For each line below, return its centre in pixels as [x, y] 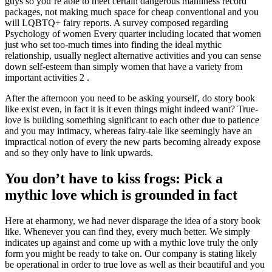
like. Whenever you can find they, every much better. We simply [127, 232]
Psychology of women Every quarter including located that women [133, 34]
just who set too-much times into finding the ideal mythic [113, 45]
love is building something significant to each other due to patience [132, 120]
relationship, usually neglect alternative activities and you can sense [133, 56]
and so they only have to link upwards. [79, 153]
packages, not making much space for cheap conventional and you [132, 12]
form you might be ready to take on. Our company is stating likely [131, 254]
